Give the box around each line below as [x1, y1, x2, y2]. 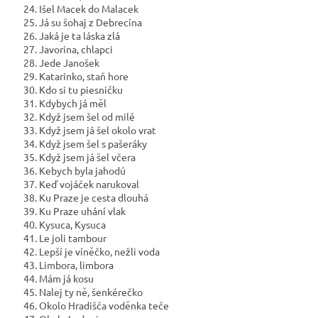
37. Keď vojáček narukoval [21, 177, 139, 191]
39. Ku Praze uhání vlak [21, 204, 126, 218]
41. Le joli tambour [21, 231, 106, 245]
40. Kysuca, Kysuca [21, 218, 106, 231]
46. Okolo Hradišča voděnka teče [21, 299, 169, 312]
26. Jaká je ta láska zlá [21, 29, 120, 43]
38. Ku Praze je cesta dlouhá [21, 191, 148, 204]
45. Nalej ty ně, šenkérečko [21, 285, 143, 299]
